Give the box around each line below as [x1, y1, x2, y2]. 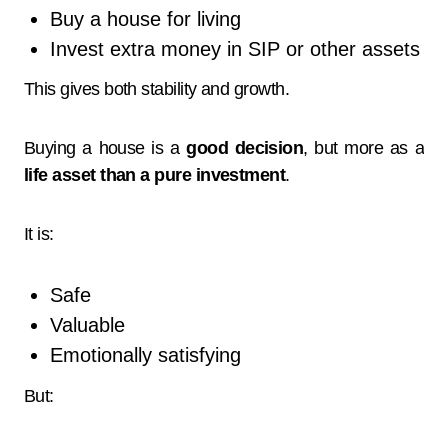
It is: [24, 224, 54, 245]
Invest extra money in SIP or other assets [49, 37, 420, 60]
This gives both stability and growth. [24, 79, 290, 100]
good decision [186, 138, 304, 159]
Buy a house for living [49, 7, 241, 30]
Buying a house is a [24, 138, 187, 159]
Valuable [49, 314, 125, 337]
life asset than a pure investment [24, 165, 286, 186]
